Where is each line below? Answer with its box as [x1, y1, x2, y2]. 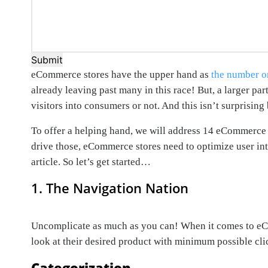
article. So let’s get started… [31, 156, 151, 167]
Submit [31, 54, 63, 66]
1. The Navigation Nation [31, 179, 188, 197]
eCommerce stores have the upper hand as [31, 69, 211, 80]
